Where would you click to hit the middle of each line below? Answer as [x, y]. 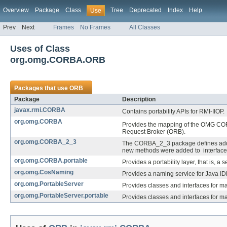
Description [139, 100]
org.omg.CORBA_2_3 [45, 142]
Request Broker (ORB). [154, 132]
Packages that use [42, 88]
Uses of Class [40, 49]
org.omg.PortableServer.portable [61, 196]
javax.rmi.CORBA [40, 110]
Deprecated [145, 10]
